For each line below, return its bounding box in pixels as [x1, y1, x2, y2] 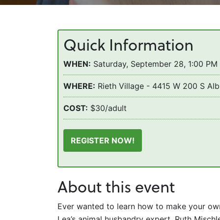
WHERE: [63, 81, 95, 91]
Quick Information [63, 33, 193, 55]
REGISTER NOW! [71, 136, 135, 145]
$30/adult [90, 103, 127, 113]
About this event [57, 175, 175, 197]
